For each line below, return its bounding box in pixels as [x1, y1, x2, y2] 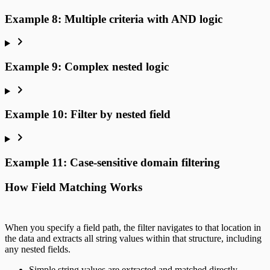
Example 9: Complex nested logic [5, 60, 169, 73]
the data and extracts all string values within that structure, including [5, 233, 262, 244]
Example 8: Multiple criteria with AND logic [5, 12, 222, 25]
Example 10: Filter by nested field [5, 108, 171, 121]
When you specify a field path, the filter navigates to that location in [5, 222, 261, 233]
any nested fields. [5, 244, 71, 255]
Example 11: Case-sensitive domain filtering [5, 155, 220, 169]
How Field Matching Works [5, 180, 142, 193]
